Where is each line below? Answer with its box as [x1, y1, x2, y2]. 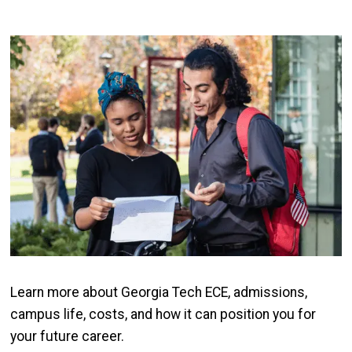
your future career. [10, 328, 130, 345]
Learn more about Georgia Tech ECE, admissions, [10, 284, 307, 301]
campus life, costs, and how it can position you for [10, 306, 316, 323]
